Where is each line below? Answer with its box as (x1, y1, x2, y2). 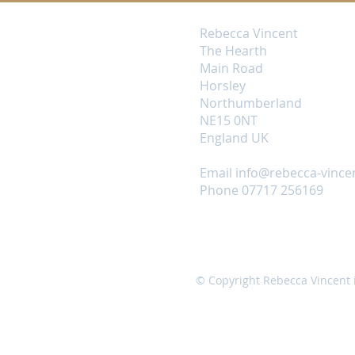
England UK (200, 129, 269, 147)
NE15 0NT (200, 112, 258, 130)
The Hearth (200, 42, 267, 60)
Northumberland (200, 94, 302, 113)
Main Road (200, 59, 263, 78)
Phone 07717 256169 (200, 181, 323, 200)
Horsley (200, 77, 246, 95)
